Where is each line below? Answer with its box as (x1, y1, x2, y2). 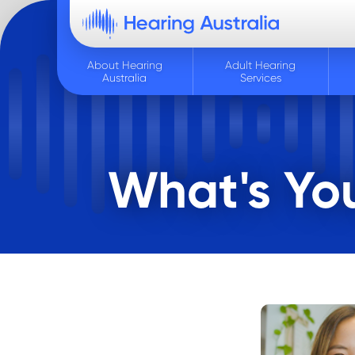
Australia (102, 71, 147, 84)
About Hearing (86, 59, 162, 71)
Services (239, 71, 281, 84)
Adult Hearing (225, 59, 296, 71)
